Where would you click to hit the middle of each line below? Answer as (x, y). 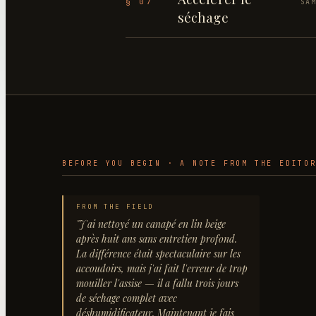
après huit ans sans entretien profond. (157, 239)
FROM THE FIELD (115, 207)
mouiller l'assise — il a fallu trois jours (157, 283)
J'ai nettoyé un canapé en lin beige (152, 224)
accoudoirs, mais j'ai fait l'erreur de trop (162, 268)
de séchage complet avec (127, 298)
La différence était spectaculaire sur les (158, 254)
